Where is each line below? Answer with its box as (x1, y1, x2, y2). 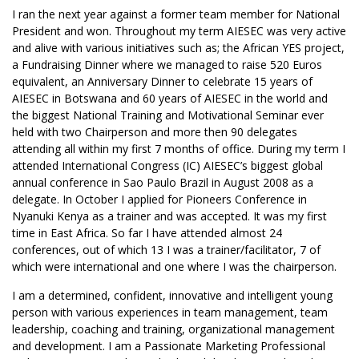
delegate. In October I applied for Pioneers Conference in (12, 192, 307, 207)
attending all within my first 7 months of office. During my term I (12, 141, 345, 156)
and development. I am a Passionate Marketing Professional (12, 338, 325, 353)
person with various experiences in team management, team (12, 305, 328, 320)
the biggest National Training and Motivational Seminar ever (12, 107, 324, 123)
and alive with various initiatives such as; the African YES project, (12, 40, 345, 55)
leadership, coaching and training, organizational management (12, 321, 335, 337)
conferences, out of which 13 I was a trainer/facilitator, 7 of (12, 242, 321, 257)
